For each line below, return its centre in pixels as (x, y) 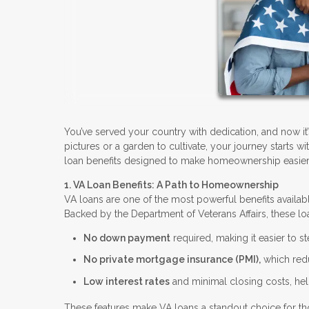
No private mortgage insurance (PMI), (172, 260)
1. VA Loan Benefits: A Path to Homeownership (171, 185)
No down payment (127, 238)
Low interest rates (127, 281)
